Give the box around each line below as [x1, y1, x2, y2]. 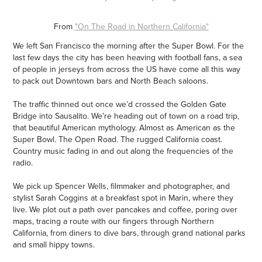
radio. [13, 156, 33, 168]
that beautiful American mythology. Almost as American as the [13, 121, 236, 133]
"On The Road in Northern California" [74, 20, 209, 32]
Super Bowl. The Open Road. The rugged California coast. [13, 133, 223, 145]
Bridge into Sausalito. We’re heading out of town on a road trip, [13, 109, 240, 122]
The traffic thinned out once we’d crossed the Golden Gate [13, 98, 227, 110]
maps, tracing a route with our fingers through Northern [13, 215, 215, 227]
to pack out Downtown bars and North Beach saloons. [13, 74, 209, 87]
